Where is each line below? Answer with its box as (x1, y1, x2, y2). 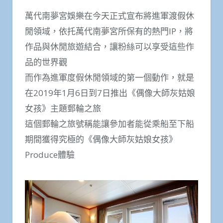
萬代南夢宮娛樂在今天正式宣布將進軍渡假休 (25, 9, 194, 21)
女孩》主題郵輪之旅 (25, 102, 101, 114)
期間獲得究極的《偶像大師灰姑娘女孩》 (25, 133, 177, 145)
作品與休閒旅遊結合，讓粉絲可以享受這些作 (25, 40, 194, 52)
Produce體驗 (25, 148, 75, 160)
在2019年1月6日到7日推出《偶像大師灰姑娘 (25, 87, 195, 99)
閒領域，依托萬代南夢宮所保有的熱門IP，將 (25, 25, 193, 37)
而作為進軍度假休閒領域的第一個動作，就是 (25, 71, 194, 83)
